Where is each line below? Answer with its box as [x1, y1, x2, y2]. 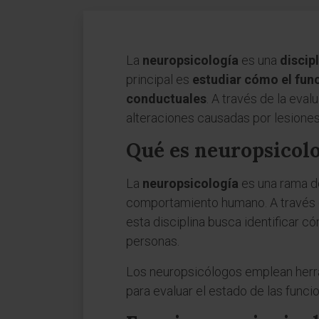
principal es [126, 72, 192, 87]
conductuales [126, 91, 206, 106]
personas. [126, 234, 179, 249]
